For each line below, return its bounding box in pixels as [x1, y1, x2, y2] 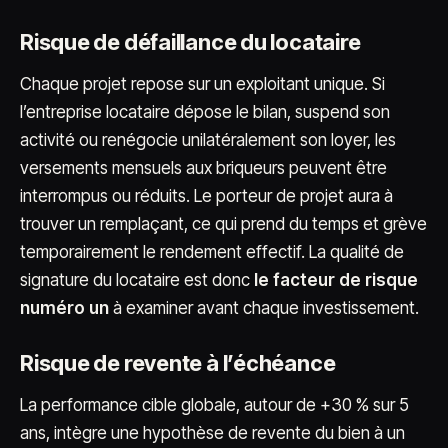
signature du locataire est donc [20, 270, 254, 290]
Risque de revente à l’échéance [20, 350, 336, 376]
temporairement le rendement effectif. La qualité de [20, 242, 404, 262]
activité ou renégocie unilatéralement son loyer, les [20, 130, 396, 150]
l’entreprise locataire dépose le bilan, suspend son [20, 102, 390, 122]
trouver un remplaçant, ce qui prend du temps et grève [20, 214, 427, 234]
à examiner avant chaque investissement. [109, 298, 419, 318]
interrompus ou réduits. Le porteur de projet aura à [20, 186, 393, 206]
